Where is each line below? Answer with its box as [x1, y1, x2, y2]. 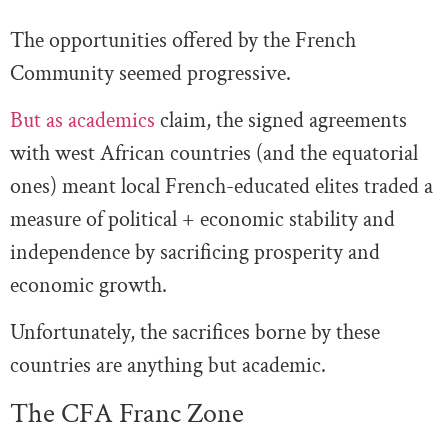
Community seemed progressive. [10, 58, 291, 88]
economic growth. [10, 271, 167, 301]
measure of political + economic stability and [10, 205, 395, 235]
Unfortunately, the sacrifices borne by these [10, 318, 380, 348]
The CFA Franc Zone [10, 394, 244, 432]
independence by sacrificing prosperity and [10, 238, 380, 268]
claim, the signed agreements [160, 106, 407, 136]
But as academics [10, 106, 160, 136]
